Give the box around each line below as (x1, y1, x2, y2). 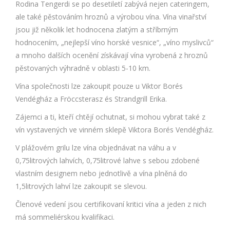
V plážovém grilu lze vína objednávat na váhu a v (15, 143, 176, 152)
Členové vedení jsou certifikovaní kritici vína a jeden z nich (15, 199, 206, 209)
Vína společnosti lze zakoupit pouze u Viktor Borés (15, 81, 183, 91)
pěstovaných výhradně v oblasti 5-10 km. (15, 63, 150, 73)
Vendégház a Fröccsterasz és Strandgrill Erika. (15, 94, 167, 104)
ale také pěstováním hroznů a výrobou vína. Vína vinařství (15, 12, 206, 22)
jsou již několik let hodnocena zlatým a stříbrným (15, 25, 178, 34)
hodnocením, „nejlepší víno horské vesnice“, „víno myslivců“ (15, 37, 214, 47)
